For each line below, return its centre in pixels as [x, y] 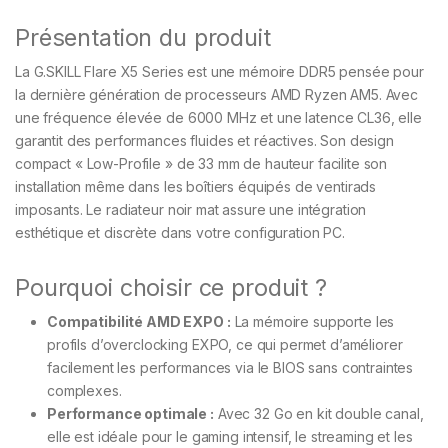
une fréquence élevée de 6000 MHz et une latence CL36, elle [218, 118]
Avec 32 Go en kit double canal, [318, 414]
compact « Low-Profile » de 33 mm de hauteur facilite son [201, 164]
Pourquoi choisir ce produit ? [171, 288]
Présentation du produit [143, 38]
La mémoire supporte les [312, 322]
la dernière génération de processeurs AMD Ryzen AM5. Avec [217, 95]
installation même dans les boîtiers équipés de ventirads [196, 187]
